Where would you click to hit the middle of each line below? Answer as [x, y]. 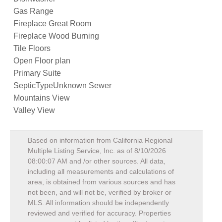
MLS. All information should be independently [98, 203]
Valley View [34, 110]
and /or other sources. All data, [116, 161]
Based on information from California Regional [100, 140]
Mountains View [42, 98]
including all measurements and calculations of [101, 171]
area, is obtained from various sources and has [102, 182]
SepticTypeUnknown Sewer [62, 85]
